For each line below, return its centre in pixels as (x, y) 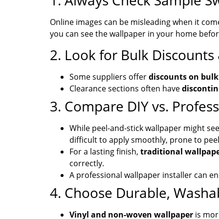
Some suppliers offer (109, 77)
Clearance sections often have (126, 88)
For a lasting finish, (105, 151)
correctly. (87, 163)
